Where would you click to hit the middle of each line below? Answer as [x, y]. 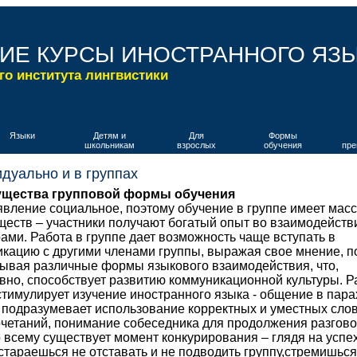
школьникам [109, 145]
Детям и [109, 135]
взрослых [196, 145]
